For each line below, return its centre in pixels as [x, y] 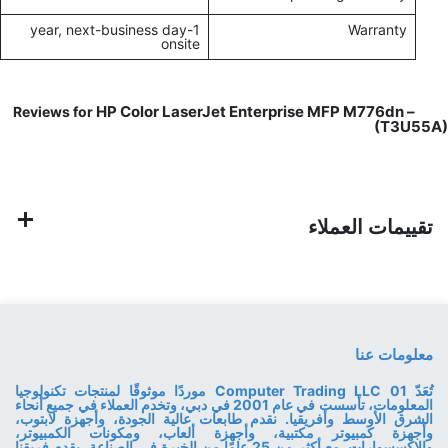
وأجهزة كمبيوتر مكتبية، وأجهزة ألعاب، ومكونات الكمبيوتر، [224, 433]
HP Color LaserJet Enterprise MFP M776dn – [255, 112]
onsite [180, 44]
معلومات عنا [394, 354]
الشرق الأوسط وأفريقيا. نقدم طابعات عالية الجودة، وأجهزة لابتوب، [224, 419]
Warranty [377, 30]
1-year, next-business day [108, 30]
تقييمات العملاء [370, 227]
